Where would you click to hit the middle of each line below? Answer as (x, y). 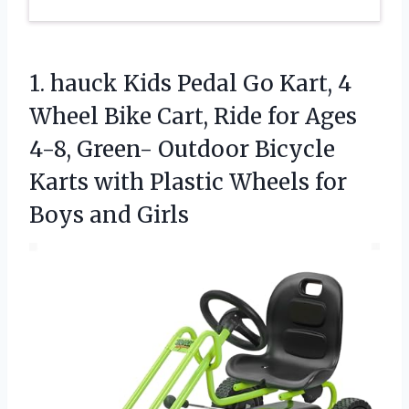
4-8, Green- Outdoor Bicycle (182, 149)
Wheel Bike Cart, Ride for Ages (193, 116)
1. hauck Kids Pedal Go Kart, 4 (190, 83)
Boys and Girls (109, 215)
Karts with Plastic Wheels (172, 182)
